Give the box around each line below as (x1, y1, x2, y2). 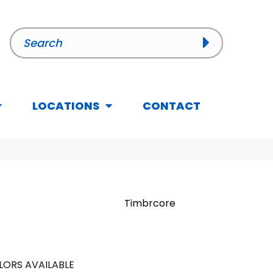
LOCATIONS (32, 98, 99, 114)
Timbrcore (124, 196, 175, 211)
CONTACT (143, 98, 200, 114)
